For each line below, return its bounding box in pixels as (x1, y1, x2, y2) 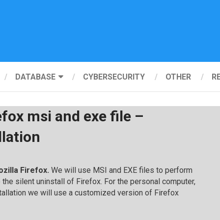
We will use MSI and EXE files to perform (51, 165, 192, 175)
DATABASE (15, 72, 55, 82)
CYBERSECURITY (83, 72, 145, 82)
